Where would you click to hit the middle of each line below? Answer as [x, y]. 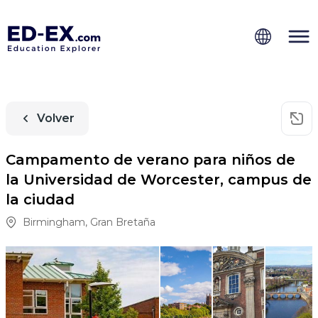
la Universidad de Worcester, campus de [159, 179]
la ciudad [40, 199]
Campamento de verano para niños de [150, 159]
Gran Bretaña [123, 222]
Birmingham [54, 222]
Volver [56, 118]
